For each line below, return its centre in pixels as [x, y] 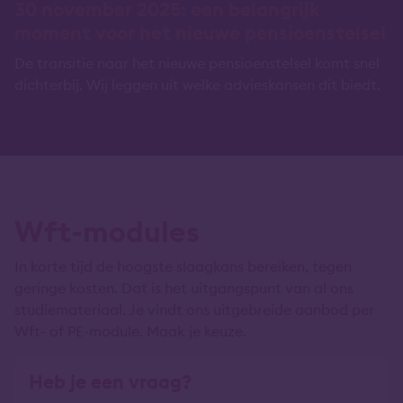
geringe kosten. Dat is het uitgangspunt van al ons [184, 288]
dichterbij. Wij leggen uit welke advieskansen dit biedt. [199, 85]
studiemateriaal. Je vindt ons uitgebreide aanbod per [194, 309]
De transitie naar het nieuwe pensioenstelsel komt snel [197, 63]
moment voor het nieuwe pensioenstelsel [200, 33]
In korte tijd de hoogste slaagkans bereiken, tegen [183, 266]
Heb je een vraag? [110, 382]
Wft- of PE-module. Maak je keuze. [130, 331]
